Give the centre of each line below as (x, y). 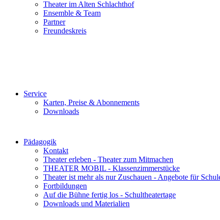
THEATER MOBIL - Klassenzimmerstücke (111, 168)
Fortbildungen (65, 186)
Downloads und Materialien (86, 204)
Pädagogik (40, 142)
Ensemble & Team (72, 13)
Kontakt (56, 151)
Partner (54, 22)
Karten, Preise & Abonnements (91, 102)
